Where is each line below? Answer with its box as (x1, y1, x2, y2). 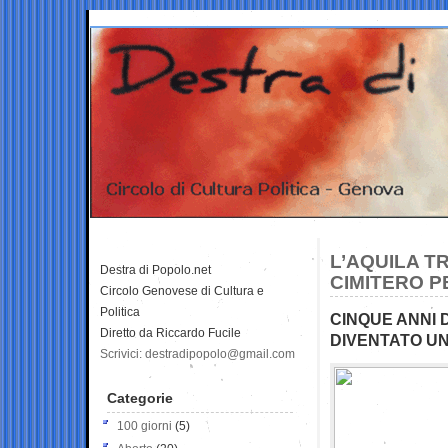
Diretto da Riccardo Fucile (100, 325, 241, 340)
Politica (100, 304, 140, 319)
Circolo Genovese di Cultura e (100, 283, 264, 298)
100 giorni (117, 418, 172, 433)
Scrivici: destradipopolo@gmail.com (100, 346, 295, 361)
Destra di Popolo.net (100, 262, 211, 277)
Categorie (107, 389, 173, 406)
